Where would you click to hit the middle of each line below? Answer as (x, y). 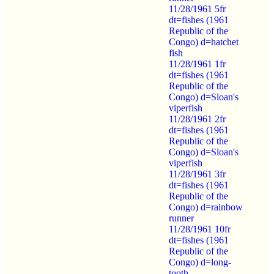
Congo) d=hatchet (204, 42)
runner (181, 218)
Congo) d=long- (200, 262)
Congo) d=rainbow (206, 207)
